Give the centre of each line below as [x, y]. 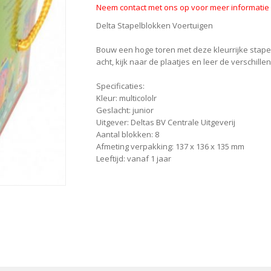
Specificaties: [120, 86]
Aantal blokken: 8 [128, 134]
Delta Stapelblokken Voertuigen [155, 25]
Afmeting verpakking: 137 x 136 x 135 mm [170, 146]
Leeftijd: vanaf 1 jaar [134, 158]
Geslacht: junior [125, 110]
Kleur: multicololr [126, 98]
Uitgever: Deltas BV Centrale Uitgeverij [166, 122]
